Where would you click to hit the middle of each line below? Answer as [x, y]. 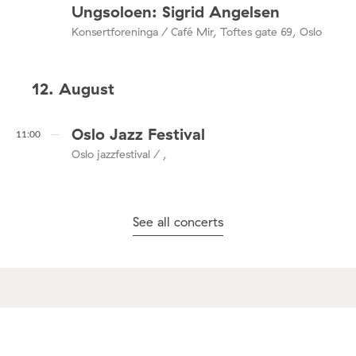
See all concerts [178, 221]
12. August [73, 89]
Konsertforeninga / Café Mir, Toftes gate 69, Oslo [197, 31]
